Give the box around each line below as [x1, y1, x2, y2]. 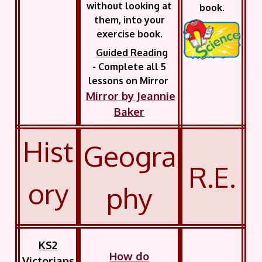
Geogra [82, 138, 176, 173]
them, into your [94, 14, 165, 26]
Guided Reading [95, 47, 168, 59]
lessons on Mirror [88, 75, 171, 87]
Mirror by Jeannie [85, 89, 175, 103]
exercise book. [96, 28, 163, 40]
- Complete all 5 [92, 61, 167, 73]
